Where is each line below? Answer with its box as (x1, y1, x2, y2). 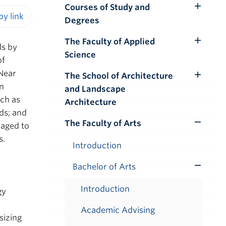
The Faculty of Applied (65, 37, 155, 46)
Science (65, 50, 96, 60)
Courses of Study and (65, 3, 150, 12)
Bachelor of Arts (73, 162, 136, 172)
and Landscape (65, 84, 126, 94)
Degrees (65, 16, 99, 25)
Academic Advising (81, 205, 155, 215)
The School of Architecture (65, 71, 173, 81)
